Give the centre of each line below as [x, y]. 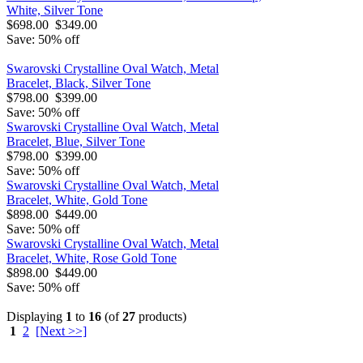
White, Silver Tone [55, 10]
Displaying [36, 316]
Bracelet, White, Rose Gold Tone [92, 258]
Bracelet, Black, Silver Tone [79, 83]
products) [161, 316]
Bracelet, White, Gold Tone [77, 199]
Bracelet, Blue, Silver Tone [76, 141]
